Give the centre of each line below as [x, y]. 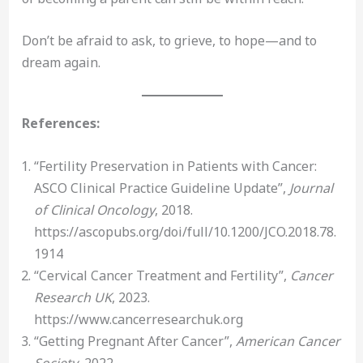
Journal [311, 188]
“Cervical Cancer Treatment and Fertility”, [162, 275]
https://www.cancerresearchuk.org [138, 319]
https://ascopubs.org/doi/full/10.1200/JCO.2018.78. [185, 231]
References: [60, 123]
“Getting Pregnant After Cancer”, [135, 341]
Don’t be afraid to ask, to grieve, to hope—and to [169, 41]
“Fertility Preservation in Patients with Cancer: [175, 166]
